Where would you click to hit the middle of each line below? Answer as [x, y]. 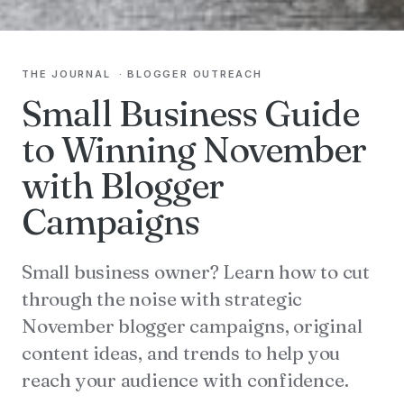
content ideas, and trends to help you [181, 353]
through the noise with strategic [162, 299]
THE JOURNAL [66, 74]
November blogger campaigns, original [192, 326]
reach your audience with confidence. [185, 380]
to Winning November [194, 150]
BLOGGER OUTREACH [195, 74]
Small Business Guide [190, 114]
